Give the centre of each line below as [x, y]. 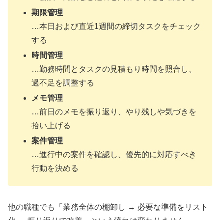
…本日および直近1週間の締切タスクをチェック [116, 26]
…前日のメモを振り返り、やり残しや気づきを [114, 111]
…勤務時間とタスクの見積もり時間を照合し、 [114, 69]
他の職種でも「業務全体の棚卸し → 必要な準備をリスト [108, 207]
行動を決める [55, 168]
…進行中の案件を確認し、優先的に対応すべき [114, 155]
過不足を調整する [63, 82]
